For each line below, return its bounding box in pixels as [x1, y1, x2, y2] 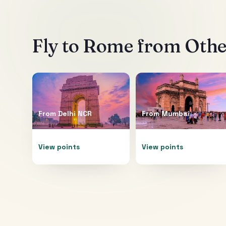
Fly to [32, 34, 83, 57]
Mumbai [161, 108, 190, 118]
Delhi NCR [58, 108, 92, 118]
